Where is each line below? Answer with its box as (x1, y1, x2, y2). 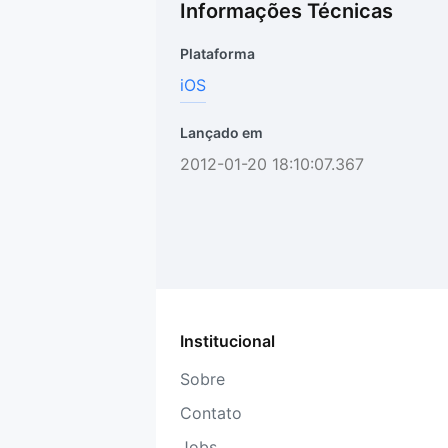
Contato (180, 403, 242, 423)
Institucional (180, 331, 275, 351)
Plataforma (180, 45, 255, 62)
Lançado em (180, 124, 263, 141)
